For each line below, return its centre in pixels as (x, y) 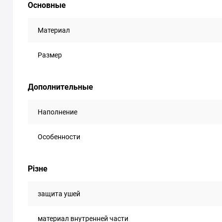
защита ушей (59, 194)
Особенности (59, 137)
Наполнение (57, 112)
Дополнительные (60, 87)
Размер (50, 55)
